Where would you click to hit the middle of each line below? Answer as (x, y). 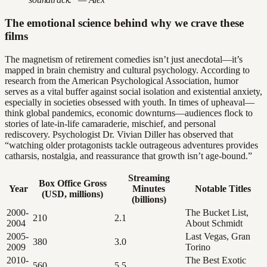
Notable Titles (223, 188)
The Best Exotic (216, 260)
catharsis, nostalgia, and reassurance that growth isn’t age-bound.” (128, 156)
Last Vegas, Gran (218, 236)
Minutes (149, 188)
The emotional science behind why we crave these (124, 23)
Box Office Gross (72, 183)
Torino (198, 247)
